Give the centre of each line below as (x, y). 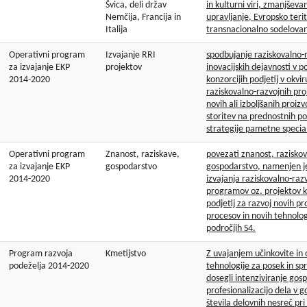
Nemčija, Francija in (143, 18)
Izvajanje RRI (131, 56)
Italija (116, 30)
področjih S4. (231, 229)
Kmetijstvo (126, 254)
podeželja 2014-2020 (49, 267)
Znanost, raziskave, (143, 155)
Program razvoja (41, 254)
